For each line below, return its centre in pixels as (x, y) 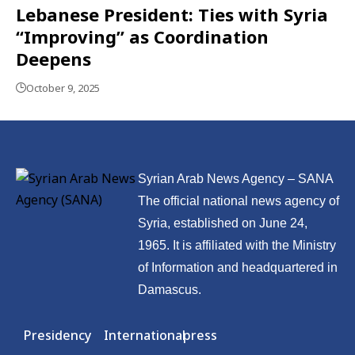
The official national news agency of (238, 200)
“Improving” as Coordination (142, 36)
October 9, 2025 (63, 88)
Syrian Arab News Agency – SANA (235, 178)
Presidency (57, 335)
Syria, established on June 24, (222, 223)
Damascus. (169, 289)
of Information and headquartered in (237, 267)
